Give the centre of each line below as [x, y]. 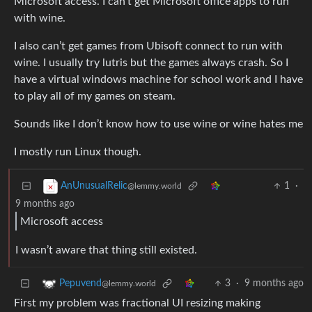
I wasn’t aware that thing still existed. [106, 250]
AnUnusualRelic [94, 186]
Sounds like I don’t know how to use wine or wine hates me [158, 124]
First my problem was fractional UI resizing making [137, 303]
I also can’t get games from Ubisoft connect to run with [148, 46]
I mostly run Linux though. [78, 152]
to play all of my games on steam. [95, 96]
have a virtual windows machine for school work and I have [158, 80]
